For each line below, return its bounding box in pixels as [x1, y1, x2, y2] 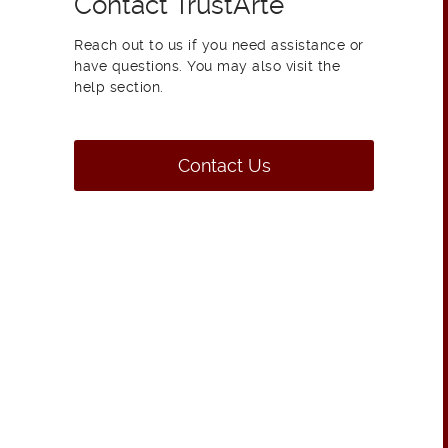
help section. [74, 79, 164, 96]
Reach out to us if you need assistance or [74, 37, 364, 54]
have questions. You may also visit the [74, 58, 340, 75]
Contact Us [177, 155, 271, 177]
